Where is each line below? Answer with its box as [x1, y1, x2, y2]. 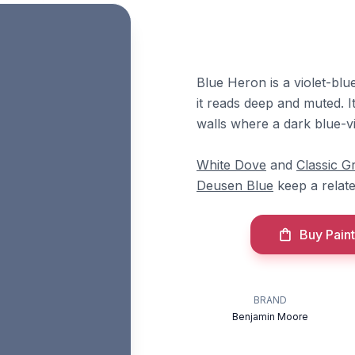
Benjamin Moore [232, 311, 309, 323]
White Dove [197, 157, 266, 173]
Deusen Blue [197, 177, 273, 193]
